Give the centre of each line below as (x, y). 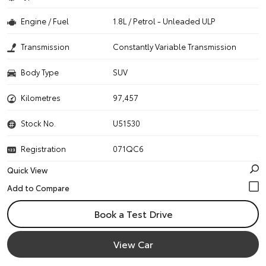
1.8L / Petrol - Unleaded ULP (164, 21)
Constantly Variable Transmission (175, 46)
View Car (133, 244)
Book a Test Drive (133, 213)
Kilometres (41, 97)
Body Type (40, 72)
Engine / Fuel (45, 21)
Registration (43, 148)
